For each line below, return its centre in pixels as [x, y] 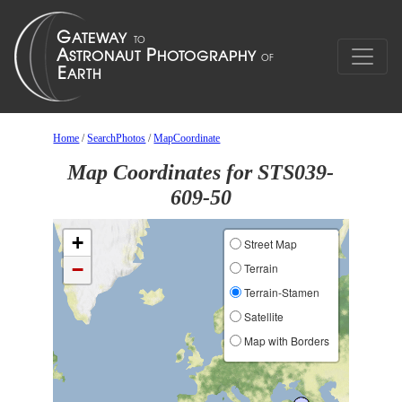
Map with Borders [285, 341]
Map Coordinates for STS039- [201, 172]
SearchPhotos [117, 138]
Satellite [262, 316]
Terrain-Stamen [280, 292]
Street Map [269, 244]
